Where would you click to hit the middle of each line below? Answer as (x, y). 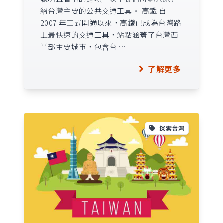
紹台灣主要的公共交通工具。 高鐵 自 (104, 10)
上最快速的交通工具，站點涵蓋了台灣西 (110, 34)
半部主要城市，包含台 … (83, 46)
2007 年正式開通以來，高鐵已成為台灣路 (111, 22)
